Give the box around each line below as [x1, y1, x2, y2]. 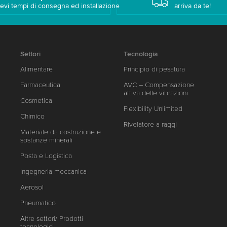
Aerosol [20, 183, 44, 192]
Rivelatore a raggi [124, 120, 177, 129]
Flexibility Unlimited [124, 104, 183, 113]
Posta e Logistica [20, 152, 72, 160]
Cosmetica [20, 96, 53, 105]
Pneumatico [20, 199, 56, 207]
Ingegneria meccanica [20, 167, 87, 176]
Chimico [20, 112, 45, 121]
